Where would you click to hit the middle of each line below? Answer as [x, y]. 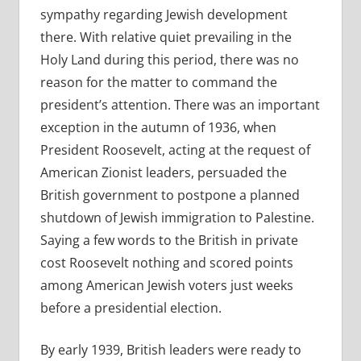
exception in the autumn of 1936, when [158, 128]
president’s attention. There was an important [180, 105]
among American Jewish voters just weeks [166, 286]
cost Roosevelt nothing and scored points [166, 263]
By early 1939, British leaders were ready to [170, 350]
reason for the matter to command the [158, 83]
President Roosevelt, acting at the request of [175, 150]
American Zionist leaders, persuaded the [163, 173]
